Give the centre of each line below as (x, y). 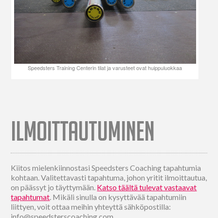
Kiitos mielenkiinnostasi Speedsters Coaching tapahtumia (106, 168)
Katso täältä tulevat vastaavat (147, 187)
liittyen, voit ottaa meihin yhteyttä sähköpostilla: (91, 207)
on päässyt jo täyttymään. (54, 187)
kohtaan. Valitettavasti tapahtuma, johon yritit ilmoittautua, (109, 178)
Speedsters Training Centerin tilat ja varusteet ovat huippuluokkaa (105, 68)
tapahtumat (30, 197)
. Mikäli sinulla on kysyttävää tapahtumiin (118, 197)
